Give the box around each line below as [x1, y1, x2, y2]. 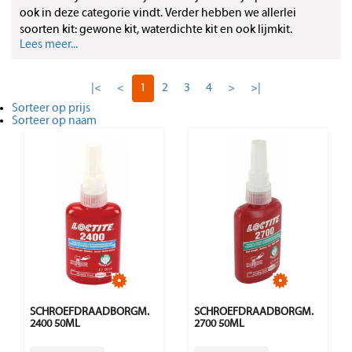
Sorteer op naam [12, 115, 97, 128]
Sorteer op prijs [12, 102, 90, 115]
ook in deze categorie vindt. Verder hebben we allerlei [20, 7, 296, 20]
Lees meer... [20, 38, 78, 52]
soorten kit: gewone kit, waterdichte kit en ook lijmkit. [20, 24, 292, 37]
